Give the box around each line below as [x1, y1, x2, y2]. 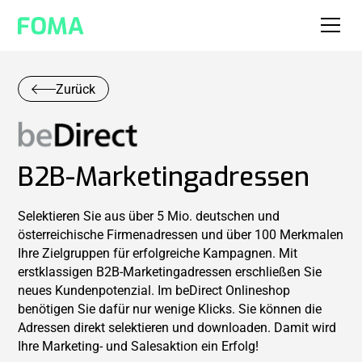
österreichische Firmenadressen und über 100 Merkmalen [18, 227, 344, 243]
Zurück [56, 81, 96, 97]
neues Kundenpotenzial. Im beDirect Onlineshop [18, 283, 291, 299]
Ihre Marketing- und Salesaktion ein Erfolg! [18, 339, 259, 355]
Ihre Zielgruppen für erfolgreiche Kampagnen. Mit [18, 246, 298, 262]
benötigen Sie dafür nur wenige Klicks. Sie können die [18, 301, 322, 318]
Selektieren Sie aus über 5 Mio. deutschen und [18, 208, 280, 225]
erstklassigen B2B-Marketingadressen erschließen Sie [18, 264, 322, 280]
